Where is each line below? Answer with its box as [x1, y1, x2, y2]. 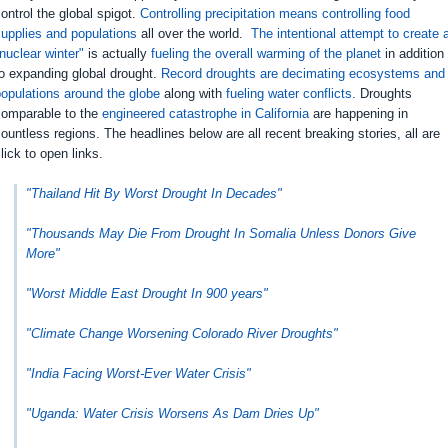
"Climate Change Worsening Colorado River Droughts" [26, 326, 338, 341]
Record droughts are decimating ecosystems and [161, 66, 445, 81]
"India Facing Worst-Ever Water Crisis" [26, 366, 251, 381]
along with [160, 86, 226, 101]
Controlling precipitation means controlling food [140, 6, 410, 21]
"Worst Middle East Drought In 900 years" [26, 286, 268, 301]
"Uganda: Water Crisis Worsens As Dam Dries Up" [26, 406, 319, 421]
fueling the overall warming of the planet [151, 46, 381, 61]
